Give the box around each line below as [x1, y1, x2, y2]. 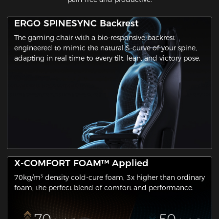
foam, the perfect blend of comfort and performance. [14, 183, 194, 193]
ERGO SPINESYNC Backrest [14, 18, 139, 29]
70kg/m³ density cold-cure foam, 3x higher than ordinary [14, 173, 205, 182]
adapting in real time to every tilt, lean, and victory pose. [14, 54, 200, 63]
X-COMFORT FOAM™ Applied [14, 157, 149, 169]
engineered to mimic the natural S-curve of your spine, [14, 44, 197, 53]
